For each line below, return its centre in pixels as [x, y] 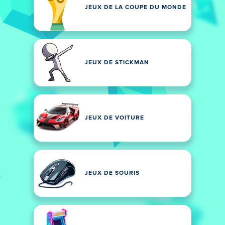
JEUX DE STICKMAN [117, 63]
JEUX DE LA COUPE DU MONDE [136, 8]
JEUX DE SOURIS [112, 173]
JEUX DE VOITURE [115, 118]
